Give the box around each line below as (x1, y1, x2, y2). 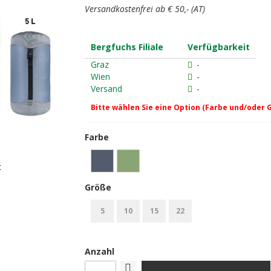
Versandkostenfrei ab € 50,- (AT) (85, 3, 206, 15)
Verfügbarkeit (188, 41, 250, 53)
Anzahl (85, 246, 115, 257)
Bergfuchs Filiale (91, 41, 164, 53)
